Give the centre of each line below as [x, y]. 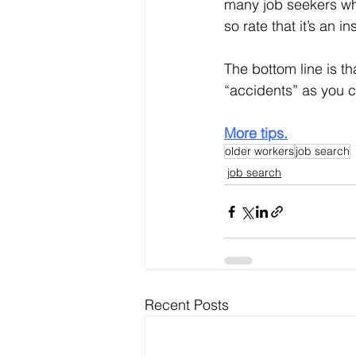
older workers [259, 151]
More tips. [256, 133]
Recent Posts [187, 305]
